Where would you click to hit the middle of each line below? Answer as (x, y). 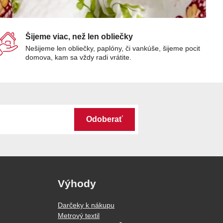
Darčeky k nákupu (86, 205)
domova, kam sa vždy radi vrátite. (78, 57)
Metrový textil (79, 216)
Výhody (77, 184)
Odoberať (104, 119)
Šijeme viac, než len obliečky (79, 37)
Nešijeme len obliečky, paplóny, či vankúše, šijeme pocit (112, 49)
